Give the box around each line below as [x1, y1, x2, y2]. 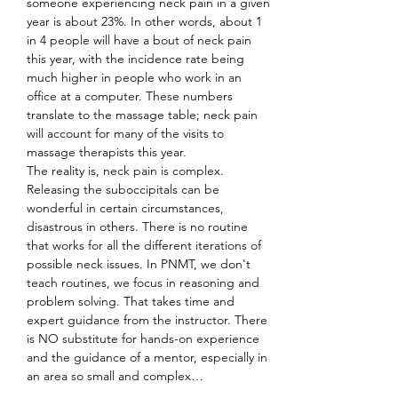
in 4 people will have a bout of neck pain [27, 32, 255, 49]
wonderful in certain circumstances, [27, 200, 227, 217]
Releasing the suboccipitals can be [27, 181, 223, 198]
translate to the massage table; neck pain [27, 107, 261, 123]
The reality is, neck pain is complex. [27, 163, 227, 179]
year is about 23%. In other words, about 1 [27, 13, 266, 30]
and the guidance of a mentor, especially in [27, 349, 271, 366]
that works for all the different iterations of [27, 237, 265, 254]
